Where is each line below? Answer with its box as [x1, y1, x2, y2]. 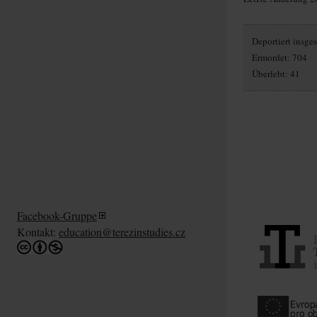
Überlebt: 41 [252, 67, 300, 80]
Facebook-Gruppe [17, 207, 97, 223]
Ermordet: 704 [252, 50, 307, 64]
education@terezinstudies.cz [59, 224, 185, 239]
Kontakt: [17, 224, 59, 239]
